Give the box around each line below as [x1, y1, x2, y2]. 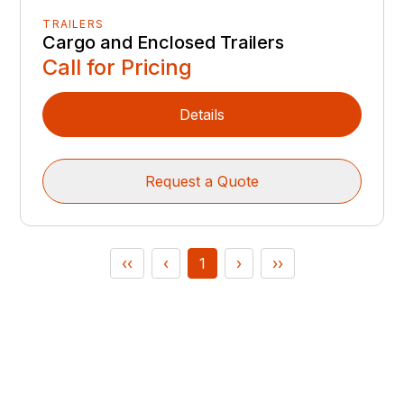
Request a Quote [145, 171, 259, 190]
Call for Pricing [42, 53, 193, 80]
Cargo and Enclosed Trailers [42, 31, 285, 53]
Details [179, 105, 225, 124]
